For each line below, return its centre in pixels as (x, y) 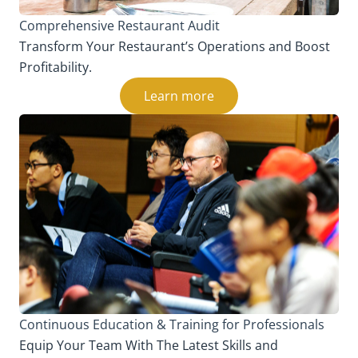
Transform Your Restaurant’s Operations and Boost (175, 46)
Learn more (179, 95)
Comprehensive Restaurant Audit (119, 25)
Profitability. (56, 67)
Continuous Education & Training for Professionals (172, 324)
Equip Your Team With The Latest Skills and (149, 345)
